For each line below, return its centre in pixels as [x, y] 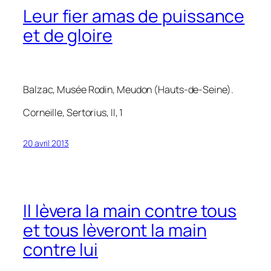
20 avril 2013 [46, 143]
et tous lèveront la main [115, 230]
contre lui [61, 249]
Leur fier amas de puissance [134, 16]
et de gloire [68, 36]
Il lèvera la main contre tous [130, 211]
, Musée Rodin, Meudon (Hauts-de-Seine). [143, 90]
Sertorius [87, 113]
